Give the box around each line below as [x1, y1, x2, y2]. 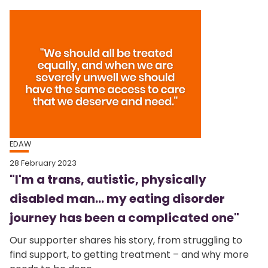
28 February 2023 [10, 157, 77, 168]
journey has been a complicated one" [10, 209, 239, 226]
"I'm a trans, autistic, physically [10, 170, 206, 188]
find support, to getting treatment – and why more [10, 247, 249, 261]
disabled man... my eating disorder [10, 190, 225, 207]
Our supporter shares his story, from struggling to [10, 233, 242, 247]
